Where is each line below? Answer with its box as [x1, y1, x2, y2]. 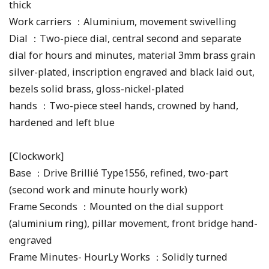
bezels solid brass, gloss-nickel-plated [9, 82, 184, 95]
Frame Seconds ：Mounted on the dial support [9, 199, 223, 213]
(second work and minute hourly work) [9, 183, 187, 196]
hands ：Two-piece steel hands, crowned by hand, [9, 98, 238, 112]
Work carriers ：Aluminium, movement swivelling [9, 14, 237, 28]
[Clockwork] [9, 149, 64, 163]
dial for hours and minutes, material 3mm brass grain [9, 48, 255, 62]
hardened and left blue [9, 115, 115, 129]
